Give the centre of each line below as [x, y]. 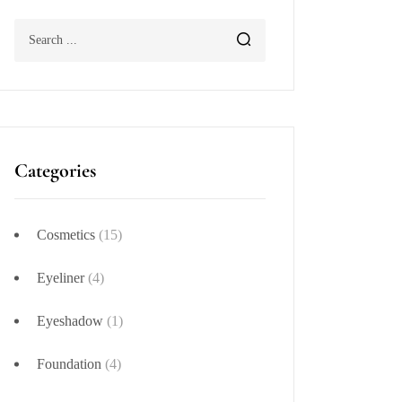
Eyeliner [61, 278]
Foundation [69, 364]
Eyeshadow [70, 321]
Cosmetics [66, 235]
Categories [55, 170]
